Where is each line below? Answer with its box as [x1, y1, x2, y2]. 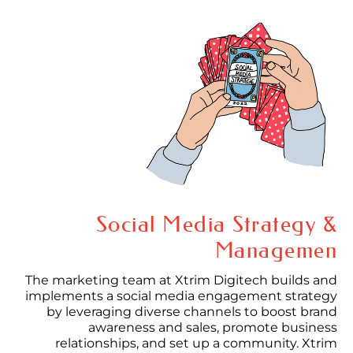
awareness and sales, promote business [88, 320, 337, 336]
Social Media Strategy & [95, 211, 337, 238]
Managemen [214, 237, 337, 264]
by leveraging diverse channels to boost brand [46, 304, 337, 320]
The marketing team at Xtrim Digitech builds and [25, 273, 337, 288]
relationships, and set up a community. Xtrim [55, 336, 337, 351]
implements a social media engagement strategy [25, 288, 337, 304]
